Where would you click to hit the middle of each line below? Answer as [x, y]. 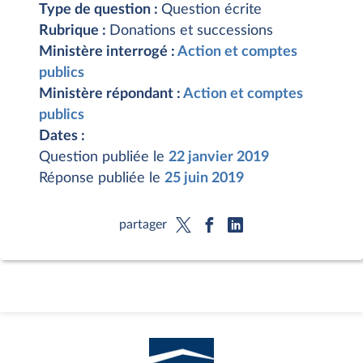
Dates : [62, 136]
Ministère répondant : [111, 94]
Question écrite [211, 10]
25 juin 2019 [204, 178]
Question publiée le [104, 157]
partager [143, 224]
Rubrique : [74, 31]
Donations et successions [191, 31]
